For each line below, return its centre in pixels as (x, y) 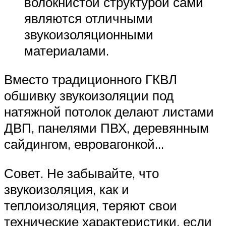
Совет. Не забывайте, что (81, 173)
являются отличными (89, 18)
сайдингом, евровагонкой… (84, 144)
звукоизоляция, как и (67, 189)
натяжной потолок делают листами (109, 112)
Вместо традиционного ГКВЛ (91, 79)
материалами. (67, 50)
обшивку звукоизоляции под (89, 96)
